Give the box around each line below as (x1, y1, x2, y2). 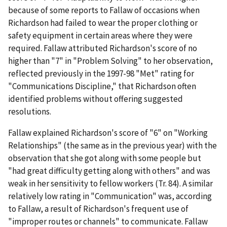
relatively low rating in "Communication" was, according (8, 190, 212, 202)
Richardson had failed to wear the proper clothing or (8, 17, 198, 28)
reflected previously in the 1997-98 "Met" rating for (8, 67, 194, 79)
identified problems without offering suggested (8, 93, 183, 104)
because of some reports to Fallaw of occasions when (8, 4, 200, 16)
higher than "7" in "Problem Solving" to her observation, (8, 55, 213, 66)
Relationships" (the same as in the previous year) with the (8, 139, 217, 151)
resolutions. (8, 105, 51, 117)
